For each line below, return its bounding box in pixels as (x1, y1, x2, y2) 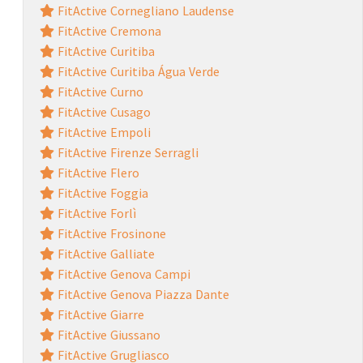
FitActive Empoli (53, 123, 151, 140)
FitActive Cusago (53, 103, 151, 120)
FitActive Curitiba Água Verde (53, 62, 220, 79)
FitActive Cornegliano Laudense (53, 2, 234, 19)
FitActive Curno (53, 83, 143, 100)
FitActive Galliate (53, 245, 155, 262)
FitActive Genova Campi (53, 265, 190, 282)
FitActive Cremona (53, 22, 161, 39)
